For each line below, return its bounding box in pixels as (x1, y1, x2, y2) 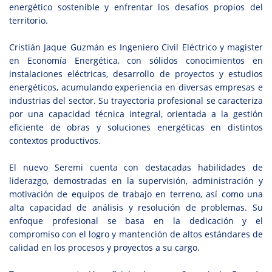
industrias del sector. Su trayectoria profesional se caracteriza (9, 95, 263, 107)
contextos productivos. (9, 135, 101, 147)
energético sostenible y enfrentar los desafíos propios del (9, 1, 263, 13)
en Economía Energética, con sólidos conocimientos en (9, 55, 263, 67)
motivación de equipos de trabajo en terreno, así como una (9, 188, 263, 200)
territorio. (9, 15, 48, 27)
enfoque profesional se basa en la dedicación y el (9, 215, 263, 227)
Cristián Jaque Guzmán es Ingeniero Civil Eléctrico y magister (9, 41, 263, 53)
